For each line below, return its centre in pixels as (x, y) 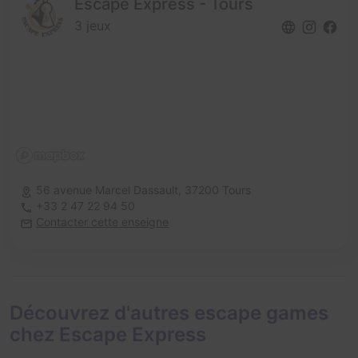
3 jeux (93, 26)
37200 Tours (218, 190)
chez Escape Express (108, 335)
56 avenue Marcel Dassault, (110, 190)
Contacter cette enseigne (102, 222)
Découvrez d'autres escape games (169, 313)
